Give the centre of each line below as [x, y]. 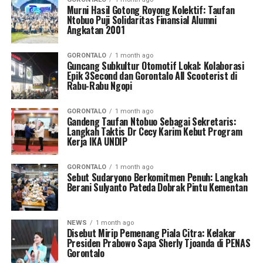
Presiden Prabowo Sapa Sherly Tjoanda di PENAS [159, 243]
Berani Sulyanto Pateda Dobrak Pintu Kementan [157, 187]
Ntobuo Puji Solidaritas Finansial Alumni [141, 20]
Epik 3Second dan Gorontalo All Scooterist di [152, 76]
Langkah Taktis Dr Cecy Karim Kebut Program [154, 131]
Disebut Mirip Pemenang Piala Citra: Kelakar [151, 233]
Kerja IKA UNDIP [97, 141]
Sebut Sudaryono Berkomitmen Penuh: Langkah [157, 177]
